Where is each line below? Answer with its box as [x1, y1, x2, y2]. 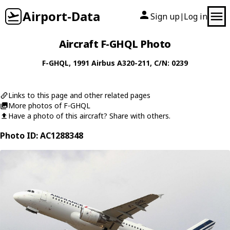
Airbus [91, 58, 115, 68]
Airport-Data [23, 8, 100, 25]
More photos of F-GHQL [8, 101, 90, 110]
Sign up [150, 11, 180, 22]
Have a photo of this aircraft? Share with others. [8, 111, 170, 121]
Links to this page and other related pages [8, 90, 150, 100]
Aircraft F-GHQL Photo [59, 37, 171, 51]
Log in [184, 11, 207, 22]
